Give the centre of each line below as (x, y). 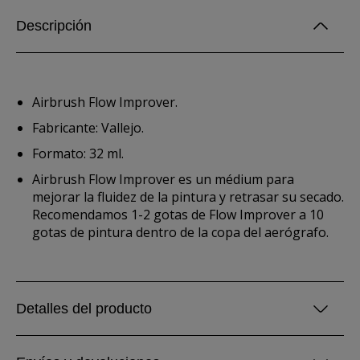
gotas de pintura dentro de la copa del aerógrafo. (180, 232)
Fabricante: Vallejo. (88, 128)
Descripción (54, 26)
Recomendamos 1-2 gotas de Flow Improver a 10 (178, 215)
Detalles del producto (84, 309)
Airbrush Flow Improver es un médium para (163, 179)
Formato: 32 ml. (78, 153)
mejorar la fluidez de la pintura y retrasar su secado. (188, 197)
